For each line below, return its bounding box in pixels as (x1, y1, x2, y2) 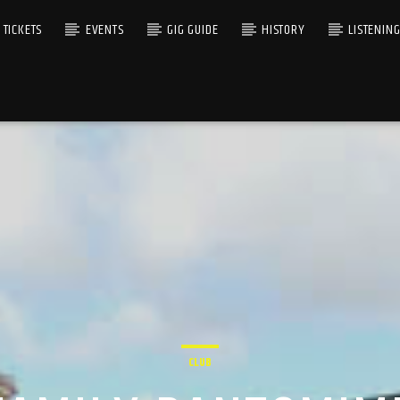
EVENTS (85, 19, 124, 41)
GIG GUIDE (167, 19, 219, 41)
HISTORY (261, 19, 305, 41)
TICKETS (3, 19, 43, 41)
